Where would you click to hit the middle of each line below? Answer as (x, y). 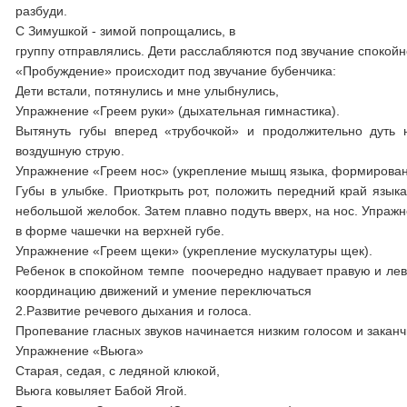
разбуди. (42, 11)
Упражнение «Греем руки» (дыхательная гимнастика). (178, 111)
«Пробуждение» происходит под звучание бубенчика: (176, 71)
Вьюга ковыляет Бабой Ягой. (102, 391)
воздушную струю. (70, 151)
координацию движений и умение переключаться (164, 291)
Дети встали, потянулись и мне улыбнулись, (148, 91)
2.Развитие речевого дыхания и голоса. (134, 311)
